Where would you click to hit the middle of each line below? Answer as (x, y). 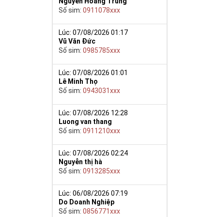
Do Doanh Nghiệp (87, 202)
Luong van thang (85, 121)
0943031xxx (102, 90)
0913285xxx (102, 171)
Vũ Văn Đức (77, 41)
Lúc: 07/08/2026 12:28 (93, 113)
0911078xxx (102, 10)
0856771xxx (102, 211)
